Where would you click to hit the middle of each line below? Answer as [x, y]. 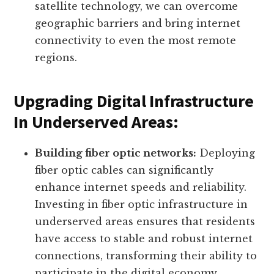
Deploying [226, 153]
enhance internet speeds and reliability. [141, 187]
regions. [56, 58]
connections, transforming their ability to [146, 256]
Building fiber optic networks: [116, 153]
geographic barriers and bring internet [138, 24]
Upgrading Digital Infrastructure [134, 101]
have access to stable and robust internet [144, 239]
